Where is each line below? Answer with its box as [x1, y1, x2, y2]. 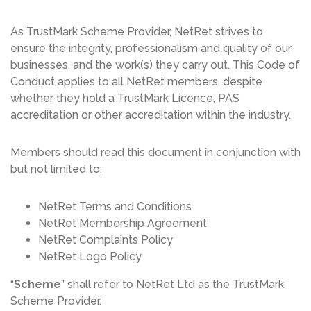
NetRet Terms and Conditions [38, 200, 192, 214]
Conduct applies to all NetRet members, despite [10, 75, 262, 89]
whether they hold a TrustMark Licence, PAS [10, 92, 239, 106]
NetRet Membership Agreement [38, 217, 207, 230]
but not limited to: [10, 162, 102, 176]
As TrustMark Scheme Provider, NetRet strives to [10, 25, 263, 39]
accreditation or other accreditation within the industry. [10, 108, 291, 122]
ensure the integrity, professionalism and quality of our [10, 42, 292, 56]
